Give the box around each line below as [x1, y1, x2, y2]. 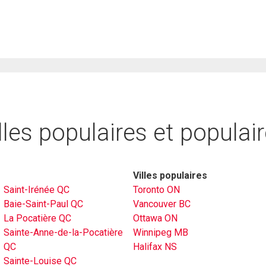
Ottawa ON [133, 213, 178, 224]
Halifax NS [133, 241, 177, 253]
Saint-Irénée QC [4, 184, 69, 196]
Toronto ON [133, 184, 180, 196]
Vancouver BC [133, 198, 191, 210]
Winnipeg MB [133, 227, 188, 239]
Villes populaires [133, 170, 207, 182]
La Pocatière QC [4, 213, 71, 224]
